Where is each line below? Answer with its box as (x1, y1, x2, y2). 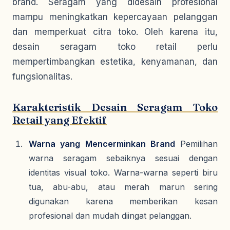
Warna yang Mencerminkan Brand (29, 139, 175, 149)
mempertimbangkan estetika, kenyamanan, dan (12, 56, 218, 67)
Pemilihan (175, 139, 218, 149)
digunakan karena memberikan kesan (29, 196, 218, 206)
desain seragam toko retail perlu (12, 42, 218, 52)
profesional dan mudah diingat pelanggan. (29, 210, 191, 221)
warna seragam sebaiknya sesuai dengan (29, 153, 218, 163)
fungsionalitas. (12, 71, 72, 82)
